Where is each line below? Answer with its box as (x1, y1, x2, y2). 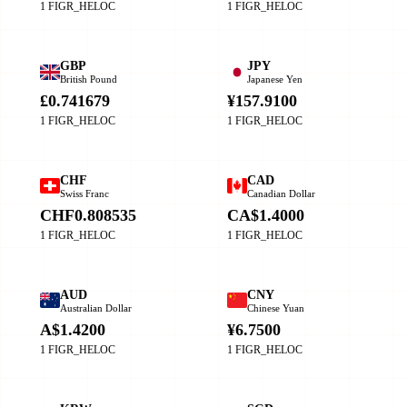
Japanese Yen (247, 74, 303, 85)
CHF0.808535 (40, 205, 136, 224)
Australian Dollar (60, 302, 132, 313)
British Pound (60, 74, 117, 85)
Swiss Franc (60, 187, 109, 199)
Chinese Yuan (247, 302, 304, 313)
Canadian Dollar (247, 187, 315, 199)
